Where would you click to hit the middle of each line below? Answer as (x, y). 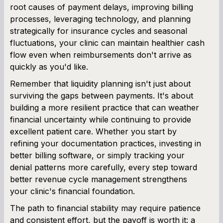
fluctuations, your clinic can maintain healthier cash (107, 43)
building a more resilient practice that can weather (105, 107)
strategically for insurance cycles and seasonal (99, 31)
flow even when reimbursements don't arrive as (101, 55)
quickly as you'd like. (49, 66)
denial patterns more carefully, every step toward (104, 167)
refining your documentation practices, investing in (106, 143)
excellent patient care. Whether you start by (93, 131)
